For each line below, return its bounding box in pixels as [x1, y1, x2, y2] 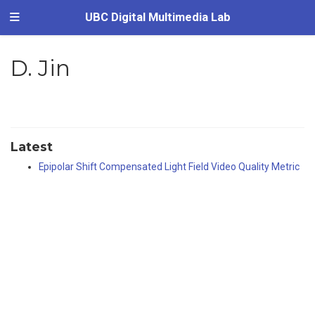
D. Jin [9, 54, 70, 82]
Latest [11, 139, 53, 155]
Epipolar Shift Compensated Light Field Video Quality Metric [39, 161, 300, 173]
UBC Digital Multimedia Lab [84, 11, 231, 24]
